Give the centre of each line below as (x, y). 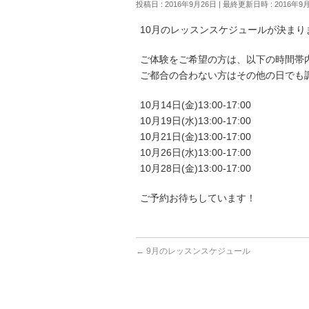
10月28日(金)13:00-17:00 (196, 168)
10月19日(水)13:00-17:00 (196, 121)
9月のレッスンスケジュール (197, 251)
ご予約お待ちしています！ (198, 198)
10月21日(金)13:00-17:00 (196, 137)
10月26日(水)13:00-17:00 (196, 152)
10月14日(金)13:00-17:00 (196, 105)
